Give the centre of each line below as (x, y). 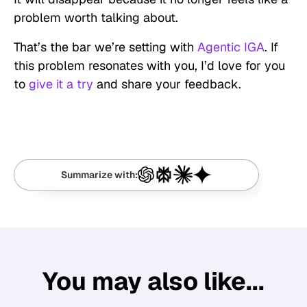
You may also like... (153, 282)
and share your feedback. (167, 84)
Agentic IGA (231, 47)
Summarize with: (100, 175)
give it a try (61, 84)
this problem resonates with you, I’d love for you (149, 66)
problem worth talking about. (96, 18)
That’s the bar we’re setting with (106, 47)
